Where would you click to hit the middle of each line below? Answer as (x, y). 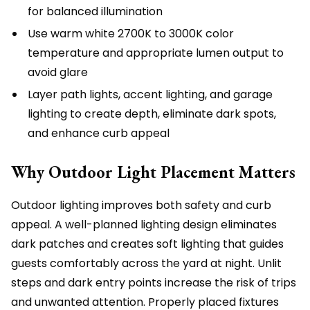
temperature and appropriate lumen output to (156, 53)
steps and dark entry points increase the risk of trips (154, 283)
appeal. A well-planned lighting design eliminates (144, 225)
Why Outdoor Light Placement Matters (153, 172)
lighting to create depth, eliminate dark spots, (152, 114)
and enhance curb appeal (99, 133)
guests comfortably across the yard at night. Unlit (146, 263)
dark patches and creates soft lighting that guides (147, 244)
